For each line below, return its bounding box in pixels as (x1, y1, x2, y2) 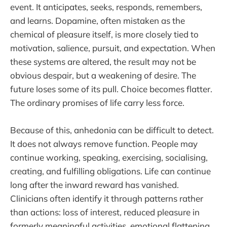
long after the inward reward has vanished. (10, 179, 179, 190)
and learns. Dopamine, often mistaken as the (10, 15, 185, 26)
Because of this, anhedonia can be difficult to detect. (10, 124, 214, 135)
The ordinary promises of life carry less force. (10, 97, 184, 108)
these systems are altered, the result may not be (10, 56, 196, 67)
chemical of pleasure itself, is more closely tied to (10, 28, 199, 40)
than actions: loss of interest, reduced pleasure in (10, 206, 200, 217)
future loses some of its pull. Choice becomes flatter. (10, 83, 212, 94)
